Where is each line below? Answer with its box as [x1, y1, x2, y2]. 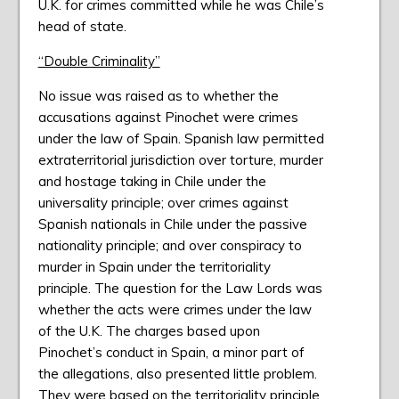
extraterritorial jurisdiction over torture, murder [37, 151, 323, 169]
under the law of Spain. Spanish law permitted [37, 130, 324, 148]
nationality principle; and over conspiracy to [37, 237, 302, 255]
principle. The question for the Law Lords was [37, 280, 322, 297]
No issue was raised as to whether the [37, 87, 279, 105]
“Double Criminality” [37, 53, 160, 70]
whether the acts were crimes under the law [37, 301, 312, 319]
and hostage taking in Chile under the [37, 173, 266, 191]
